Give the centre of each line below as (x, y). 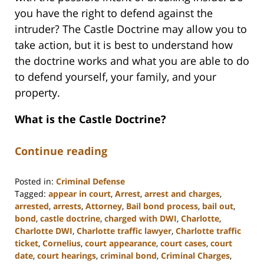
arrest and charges (182, 193)
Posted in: (34, 181)
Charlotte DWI (44, 230)
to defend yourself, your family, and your (115, 76)
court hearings (67, 255)
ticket (27, 243)
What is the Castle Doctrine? (90, 119)
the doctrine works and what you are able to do (132, 60)
